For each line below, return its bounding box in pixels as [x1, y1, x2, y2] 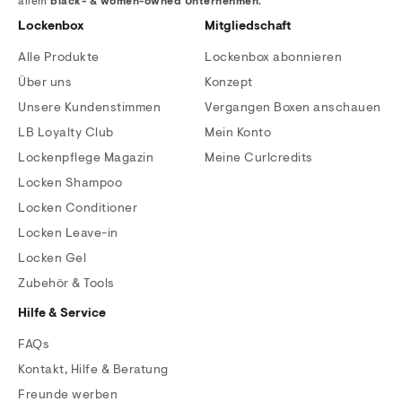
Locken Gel [18, 253, 86, 267]
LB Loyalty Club [18, 127, 114, 141]
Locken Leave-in [18, 228, 118, 241]
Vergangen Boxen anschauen [205, 102, 381, 116]
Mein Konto [205, 127, 271, 141]
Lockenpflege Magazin [18, 153, 153, 166]
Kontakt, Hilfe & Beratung [18, 364, 169, 378]
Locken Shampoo [18, 178, 122, 191]
